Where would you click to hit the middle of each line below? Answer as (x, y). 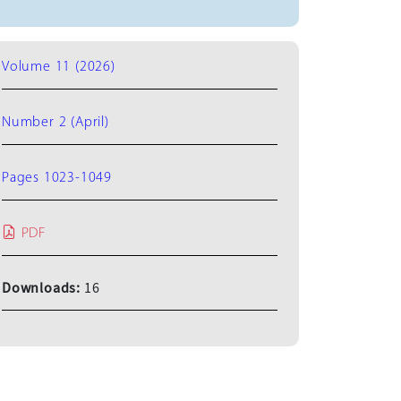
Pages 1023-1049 (57, 178)
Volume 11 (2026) (59, 67)
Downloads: (43, 288)
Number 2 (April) (55, 122)
